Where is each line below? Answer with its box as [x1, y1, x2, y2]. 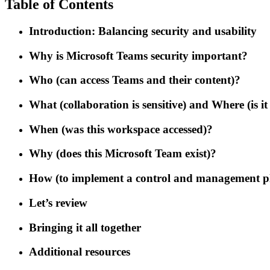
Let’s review [29, 196, 87, 209]
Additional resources [29, 245, 130, 259]
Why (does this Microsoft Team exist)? [29, 147, 216, 160]
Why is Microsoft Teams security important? [29, 49, 248, 62]
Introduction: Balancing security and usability [29, 24, 257, 37]
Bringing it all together [29, 221, 141, 234]
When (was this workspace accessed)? [29, 122, 213, 136]
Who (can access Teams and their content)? [29, 74, 240, 87]
